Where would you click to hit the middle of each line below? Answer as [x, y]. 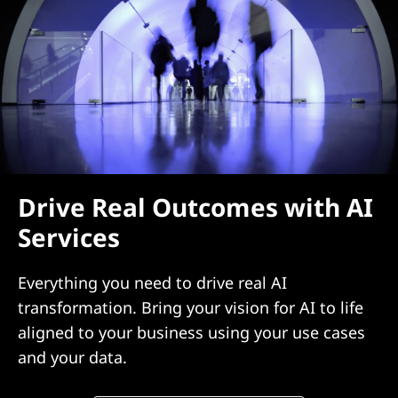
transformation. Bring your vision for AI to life [191, 307]
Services [69, 237]
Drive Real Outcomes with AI [195, 207]
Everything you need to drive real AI [152, 283]
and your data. [72, 357]
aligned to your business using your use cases [191, 332]
